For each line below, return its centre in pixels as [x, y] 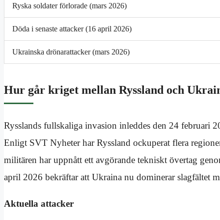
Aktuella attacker [39, 204]
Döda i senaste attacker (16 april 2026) [72, 29]
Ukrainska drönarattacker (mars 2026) [71, 52]
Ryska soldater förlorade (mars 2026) [69, 6]
